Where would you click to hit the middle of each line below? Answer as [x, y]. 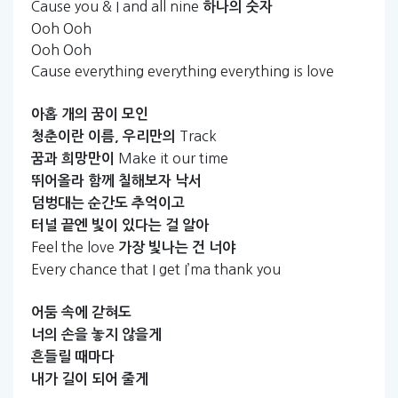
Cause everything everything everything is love [183, 71]
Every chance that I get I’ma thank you [156, 269]
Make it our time [171, 158]
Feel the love [75, 247]
